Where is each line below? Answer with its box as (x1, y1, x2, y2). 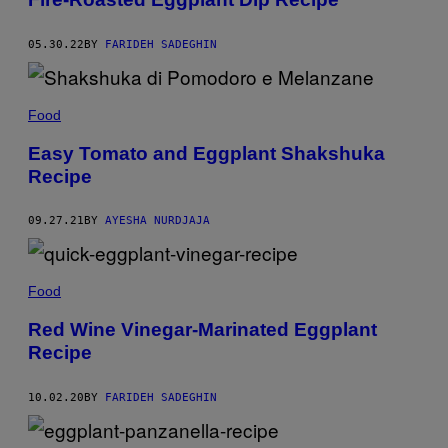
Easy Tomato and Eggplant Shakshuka (28, 142, 385, 164)
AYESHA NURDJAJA (105, 214, 210, 228)
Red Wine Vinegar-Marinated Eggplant (28, 319, 377, 341)
